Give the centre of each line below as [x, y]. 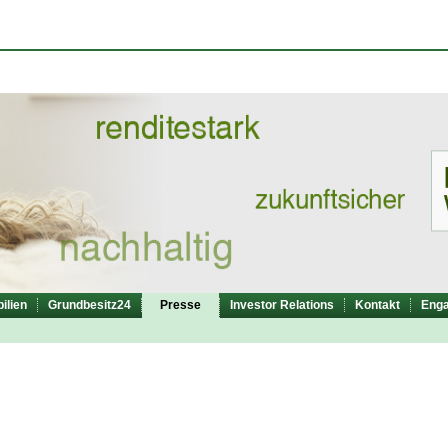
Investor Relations [282, 305]
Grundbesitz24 [89, 305]
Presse [180, 305]
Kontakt [377, 305]
